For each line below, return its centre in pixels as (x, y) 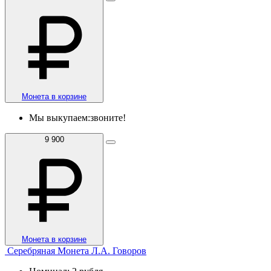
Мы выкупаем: (60, 117)
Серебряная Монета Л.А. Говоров (77, 250)
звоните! (108, 117)
